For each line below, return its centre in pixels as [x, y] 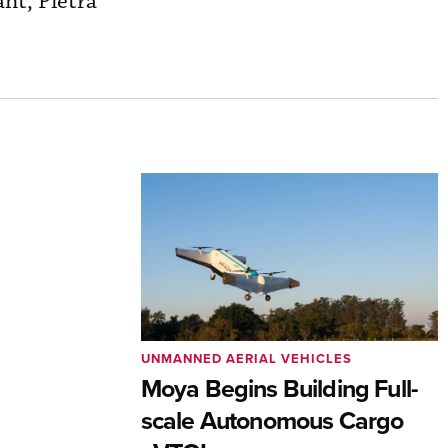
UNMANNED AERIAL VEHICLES [246, 359]
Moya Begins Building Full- [279, 388]
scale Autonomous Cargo [272, 420]
